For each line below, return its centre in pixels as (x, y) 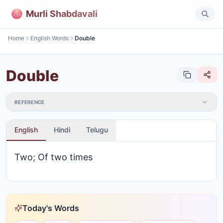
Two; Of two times (54, 157)
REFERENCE (30, 102)
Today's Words (51, 208)
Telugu (97, 130)
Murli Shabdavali (62, 13)
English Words (50, 38)
